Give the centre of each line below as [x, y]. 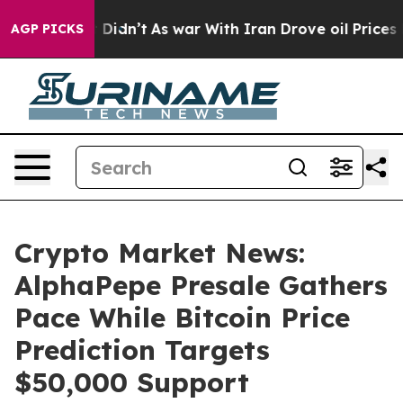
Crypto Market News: [160, 253]
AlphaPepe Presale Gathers [201, 285]
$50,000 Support [132, 382]
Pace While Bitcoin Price [182, 318]
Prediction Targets [142, 350]
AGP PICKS [47, 29]
